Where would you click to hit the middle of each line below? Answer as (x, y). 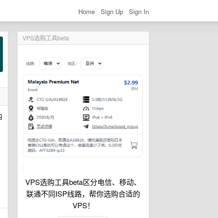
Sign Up (112, 11)
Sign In (139, 11)
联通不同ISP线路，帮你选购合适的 (83, 193)
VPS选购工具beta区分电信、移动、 (83, 182)
